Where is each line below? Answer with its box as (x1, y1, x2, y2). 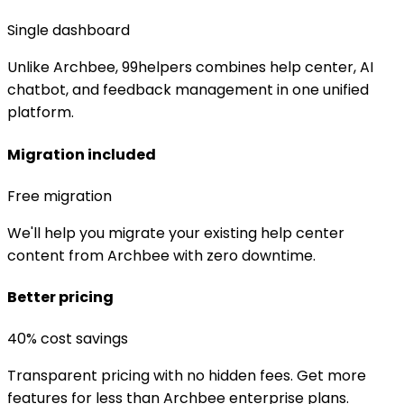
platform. (7, 102, 74, 124)
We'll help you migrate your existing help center (7, 222, 344, 243)
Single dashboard (7, 20, 130, 41)
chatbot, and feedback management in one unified (7, 79, 369, 101)
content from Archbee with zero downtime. (7, 244, 316, 266)
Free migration (7, 185, 112, 207)
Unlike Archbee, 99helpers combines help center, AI (7, 57, 373, 78)
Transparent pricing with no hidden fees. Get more (7, 365, 366, 387)
